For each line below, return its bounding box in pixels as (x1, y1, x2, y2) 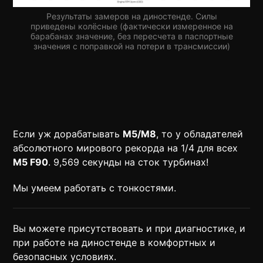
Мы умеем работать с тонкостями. (13, 181, 177, 194)
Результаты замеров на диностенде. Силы (46, 11, 217, 21)
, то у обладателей (156, 127, 244, 140)
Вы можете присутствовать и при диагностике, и (13, 222, 246, 234)
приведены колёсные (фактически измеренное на (30, 21, 233, 31)
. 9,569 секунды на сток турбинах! (48, 156, 209, 168)
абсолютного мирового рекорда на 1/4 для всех (13, 141, 238, 154)
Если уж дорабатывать (13, 127, 123, 140)
